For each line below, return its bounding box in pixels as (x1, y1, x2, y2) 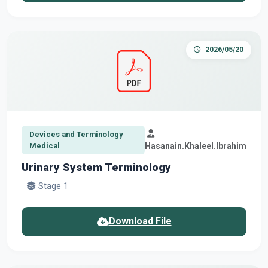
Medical (29, 141, 60, 150)
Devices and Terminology (29, 129, 123, 139)
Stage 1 (36, 181, 68, 191)
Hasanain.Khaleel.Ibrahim (145, 141, 246, 151)
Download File (108, 215, 172, 227)
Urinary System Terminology (22, 160, 171, 173)
